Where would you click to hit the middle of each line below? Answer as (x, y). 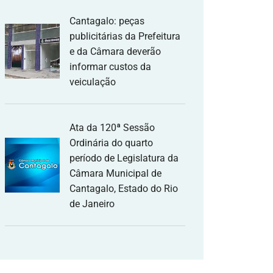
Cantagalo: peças (107, 21)
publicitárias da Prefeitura (125, 36)
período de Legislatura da (124, 158)
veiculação (93, 82)
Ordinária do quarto (111, 143)
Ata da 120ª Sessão (112, 128)
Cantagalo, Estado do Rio (124, 189)
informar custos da (110, 67)
